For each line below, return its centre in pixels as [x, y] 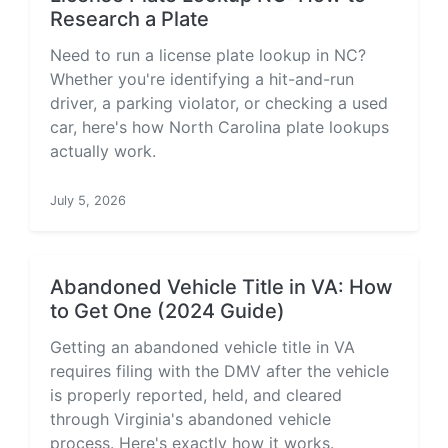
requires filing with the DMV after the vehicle [219, 371]
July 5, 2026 [88, 200]
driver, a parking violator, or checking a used [219, 103]
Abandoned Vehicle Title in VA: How [221, 287]
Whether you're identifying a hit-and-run [202, 79]
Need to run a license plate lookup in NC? [208, 55]
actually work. [103, 151]
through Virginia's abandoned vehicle [190, 419]
